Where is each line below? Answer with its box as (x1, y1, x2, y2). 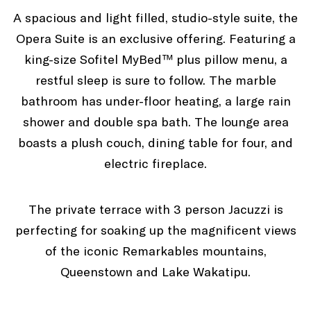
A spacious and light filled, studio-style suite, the (13, 9, 298, 26)
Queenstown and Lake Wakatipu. (60, 263, 251, 280)
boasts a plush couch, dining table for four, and (18, 134, 293, 151)
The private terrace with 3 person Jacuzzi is (28, 201, 283, 217)
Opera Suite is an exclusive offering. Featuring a (15, 30, 296, 47)
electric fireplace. (104, 155, 207, 171)
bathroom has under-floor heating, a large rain (20, 92, 291, 109)
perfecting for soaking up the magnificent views (15, 221, 296, 238)
